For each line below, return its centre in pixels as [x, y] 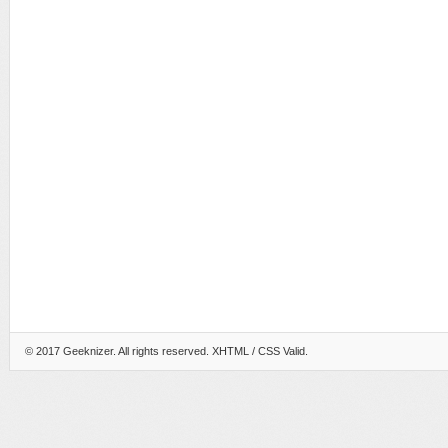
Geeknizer [88, 351]
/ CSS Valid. [278, 351]
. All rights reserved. [162, 351]
